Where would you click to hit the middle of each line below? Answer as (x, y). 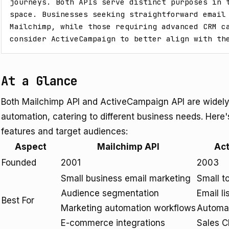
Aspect (31, 147)
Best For (18, 200)
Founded (19, 163)
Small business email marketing (126, 178)
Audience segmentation (110, 193)
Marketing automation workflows (128, 208)
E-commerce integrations (113, 223)
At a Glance (39, 81)
